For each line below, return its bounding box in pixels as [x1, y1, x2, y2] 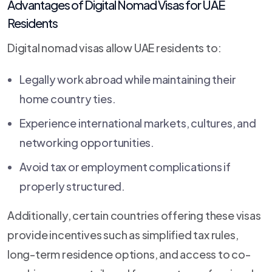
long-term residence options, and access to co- [7, 246, 251, 261]
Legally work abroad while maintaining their [19, 72, 236, 86]
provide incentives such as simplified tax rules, [7, 227, 239, 242]
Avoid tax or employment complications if [19, 159, 231, 174]
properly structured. [19, 178, 126, 193]
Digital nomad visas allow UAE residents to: [7, 40, 222, 55]
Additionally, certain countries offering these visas [7, 208, 261, 222]
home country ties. [19, 91, 116, 106]
